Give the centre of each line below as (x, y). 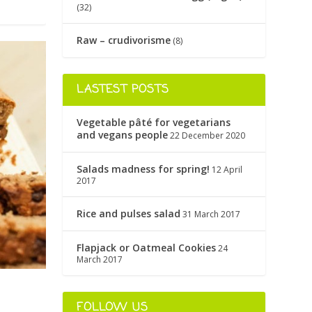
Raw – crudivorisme (124, 40)
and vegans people (123, 135)
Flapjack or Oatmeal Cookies (147, 248)
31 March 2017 (212, 214)
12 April (227, 170)
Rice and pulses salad (129, 214)
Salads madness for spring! (143, 169)
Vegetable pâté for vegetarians (154, 123)
